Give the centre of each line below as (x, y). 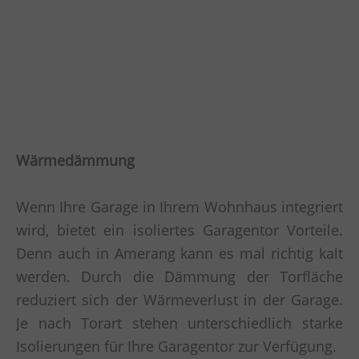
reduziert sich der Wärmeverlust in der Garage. (179, 300)
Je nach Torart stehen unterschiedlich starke (179, 323)
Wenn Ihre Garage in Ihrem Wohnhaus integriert (179, 207)
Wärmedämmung (75, 161)
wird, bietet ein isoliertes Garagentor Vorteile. (179, 230)
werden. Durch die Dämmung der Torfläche (179, 277)
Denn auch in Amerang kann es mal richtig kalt (179, 254)
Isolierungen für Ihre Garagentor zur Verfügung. (176, 347)
